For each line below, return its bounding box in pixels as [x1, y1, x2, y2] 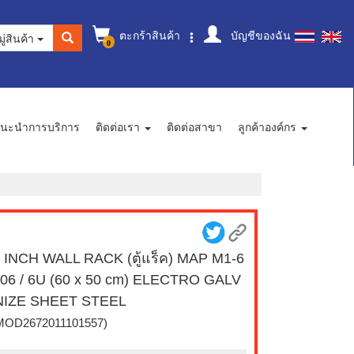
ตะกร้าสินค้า [116, 27, 180, 43]
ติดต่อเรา [96, 119, 143, 135]
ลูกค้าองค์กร [238, 119, 299, 135]
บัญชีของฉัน [228, 27, 291, 43]
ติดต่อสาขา [167, 119, 222, 135]
